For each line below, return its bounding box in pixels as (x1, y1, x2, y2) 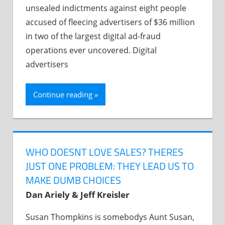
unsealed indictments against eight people (26, 2, 186, 14)
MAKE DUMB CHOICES (26, 172, 121, 188)
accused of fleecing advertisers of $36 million (26, 16, 195, 28)
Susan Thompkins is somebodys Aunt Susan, (26, 211, 194, 223)
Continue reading (33, 89, 92, 99)
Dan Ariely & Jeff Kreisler (26, 189, 130, 201)
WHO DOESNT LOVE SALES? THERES (26, 144, 183, 160)
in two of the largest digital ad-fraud (26, 30, 161, 42)
